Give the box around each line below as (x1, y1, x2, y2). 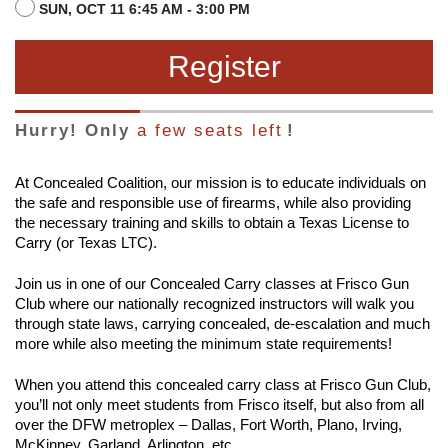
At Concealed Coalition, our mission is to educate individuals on (15, 175, 426, 192)
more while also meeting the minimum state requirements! (15, 336, 392, 353)
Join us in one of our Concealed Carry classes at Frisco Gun (15, 276, 409, 293)
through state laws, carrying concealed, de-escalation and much (15, 316, 430, 333)
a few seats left (137, 121, 283, 141)
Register (167, 50, 281, 84)
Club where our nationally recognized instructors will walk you (15, 296, 414, 313)
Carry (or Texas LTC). (15, 235, 157, 252)
